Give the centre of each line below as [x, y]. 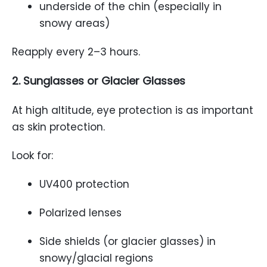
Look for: [32, 156]
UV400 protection [84, 184]
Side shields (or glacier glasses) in [128, 241]
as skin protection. [58, 127]
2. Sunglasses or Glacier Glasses [99, 81]
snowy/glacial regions [96, 258]
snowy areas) [74, 23]
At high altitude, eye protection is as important [133, 110]
